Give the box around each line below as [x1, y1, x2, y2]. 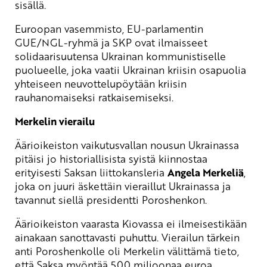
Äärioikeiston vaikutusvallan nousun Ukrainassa [15, 137, 239, 152]
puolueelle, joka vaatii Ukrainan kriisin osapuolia [15, 62, 246, 77]
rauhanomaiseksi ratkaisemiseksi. [15, 89, 173, 104]
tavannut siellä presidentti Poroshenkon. [15, 192, 207, 207]
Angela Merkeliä [167, 164, 244, 180]
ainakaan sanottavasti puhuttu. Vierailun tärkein [15, 229, 240, 244]
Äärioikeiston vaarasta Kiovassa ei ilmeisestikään [15, 216, 247, 231]
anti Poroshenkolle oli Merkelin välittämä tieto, [15, 243, 239, 258]
